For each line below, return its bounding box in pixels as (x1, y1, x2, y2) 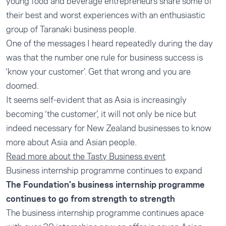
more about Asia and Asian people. (6, 136, 137, 148)
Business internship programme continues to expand (6, 164, 202, 177)
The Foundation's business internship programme (6, 178, 205, 191)
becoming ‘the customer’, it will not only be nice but (6, 107, 196, 120)
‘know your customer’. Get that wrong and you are (6, 65, 191, 78)
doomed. (6, 79, 43, 92)
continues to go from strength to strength (6, 192, 175, 205)
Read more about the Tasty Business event (6, 150, 165, 162)
